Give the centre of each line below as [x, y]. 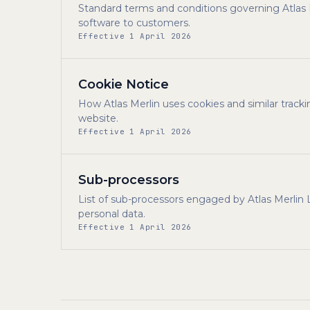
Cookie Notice [124, 84]
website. [98, 118]
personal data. [112, 214]
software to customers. [134, 23]
